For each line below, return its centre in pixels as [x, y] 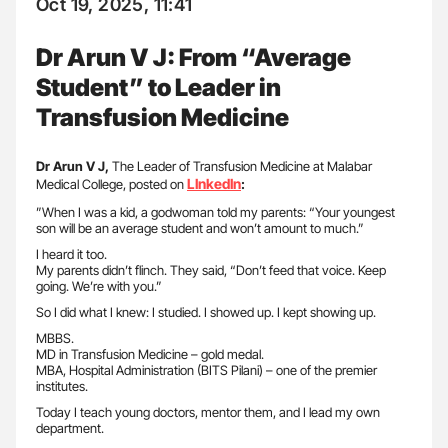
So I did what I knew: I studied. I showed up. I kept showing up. [206, 311]
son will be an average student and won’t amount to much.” [200, 227]
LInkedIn [214, 183]
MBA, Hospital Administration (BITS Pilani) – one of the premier [206, 369]
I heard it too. [71, 253]
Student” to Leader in [158, 87]
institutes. [62, 385]
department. [70, 427]
